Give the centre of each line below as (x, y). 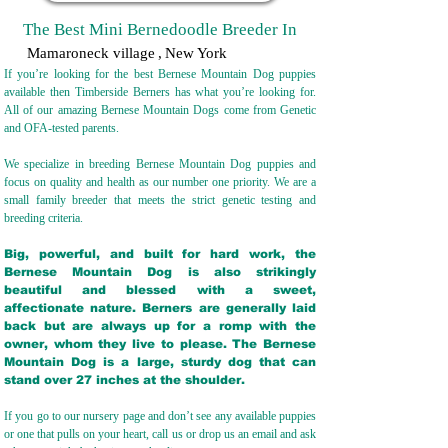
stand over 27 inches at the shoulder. (130, 380)
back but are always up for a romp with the (160, 326)
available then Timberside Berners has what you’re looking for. (160, 92)
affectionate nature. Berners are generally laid (160, 308)
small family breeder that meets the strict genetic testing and (160, 200)
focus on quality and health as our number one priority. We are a (160, 182)
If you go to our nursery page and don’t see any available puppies (160, 416)
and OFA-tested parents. (63, 128)
